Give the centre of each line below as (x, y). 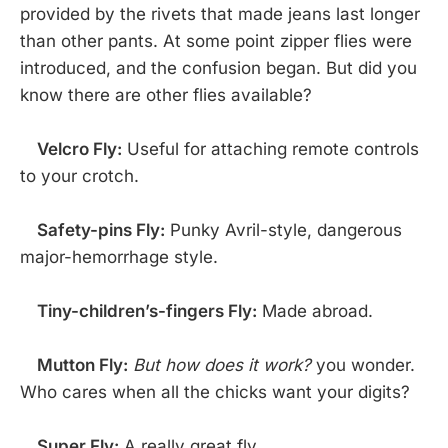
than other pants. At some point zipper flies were (216, 41)
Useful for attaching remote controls (270, 149)
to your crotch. (79, 176)
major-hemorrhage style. (119, 257)
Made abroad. (315, 311)
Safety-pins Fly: (101, 230)
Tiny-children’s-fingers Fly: (147, 311)
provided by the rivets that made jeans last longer (220, 14)
